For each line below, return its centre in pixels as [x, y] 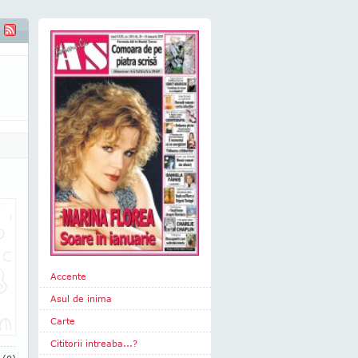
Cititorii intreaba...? [94, 343]
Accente [68, 276]
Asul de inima [81, 298]
